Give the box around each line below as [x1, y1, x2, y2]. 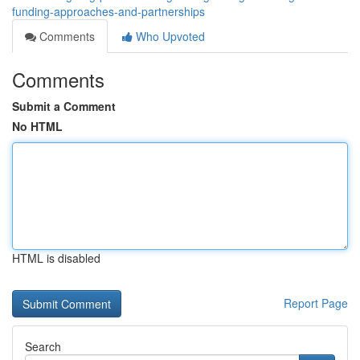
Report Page [284, 295, 348, 311]
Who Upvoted [133, 28, 205, 44]
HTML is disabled [12, 250, 100, 266]
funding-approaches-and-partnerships [12, 3, 205, 19]
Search [25, 338, 61, 354]
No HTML [12, 118, 63, 134]
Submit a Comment [12, 98, 116, 114]
